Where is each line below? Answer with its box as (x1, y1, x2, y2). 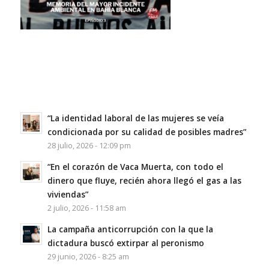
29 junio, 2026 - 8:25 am (47, 252, 129, 262)
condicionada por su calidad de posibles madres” (47, 126, 246, 138)
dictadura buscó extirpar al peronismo (47, 237, 204, 249)
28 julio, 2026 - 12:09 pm (47, 141, 131, 151)
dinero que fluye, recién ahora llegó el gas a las (47, 175, 241, 187)
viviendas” (47, 189, 88, 201)
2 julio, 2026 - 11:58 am (47, 203, 126, 214)
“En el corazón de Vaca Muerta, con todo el (47, 161, 223, 173)
